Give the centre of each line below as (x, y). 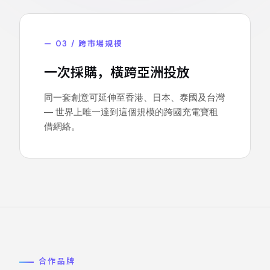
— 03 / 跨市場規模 (83, 43)
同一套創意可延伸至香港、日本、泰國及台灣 (134, 97)
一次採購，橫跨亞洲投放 (117, 72)
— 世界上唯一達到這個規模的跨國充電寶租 (131, 111)
